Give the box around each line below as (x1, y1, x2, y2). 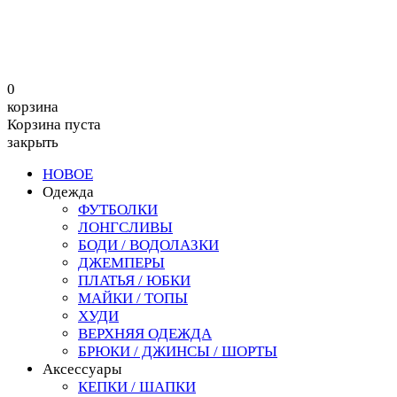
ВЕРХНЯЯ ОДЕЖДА (78, 325, 212, 342)
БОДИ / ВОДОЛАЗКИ (78, 237, 219, 253)
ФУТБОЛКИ (78, 201, 158, 218)
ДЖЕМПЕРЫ (78, 254, 165, 271)
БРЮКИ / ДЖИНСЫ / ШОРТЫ (78, 343, 277, 360)
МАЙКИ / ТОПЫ (78, 290, 188, 307)
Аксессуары (43, 361, 121, 378)
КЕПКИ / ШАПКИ (78, 378, 196, 395)
